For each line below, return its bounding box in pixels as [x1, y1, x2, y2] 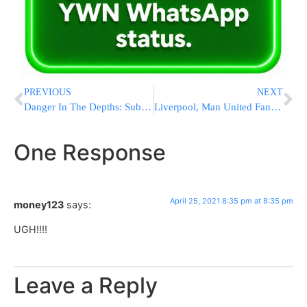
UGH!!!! [14, 223, 47, 235]
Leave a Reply [14, 271, 158, 299]
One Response [14, 139, 166, 167]
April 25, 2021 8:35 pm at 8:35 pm [170, 196, 293, 206]
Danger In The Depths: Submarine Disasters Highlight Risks [141, 101, 151, 113]
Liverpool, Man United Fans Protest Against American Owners [270, 101, 281, 113]
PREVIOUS [24, 87, 71, 98]
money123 [14, 199, 64, 211]
